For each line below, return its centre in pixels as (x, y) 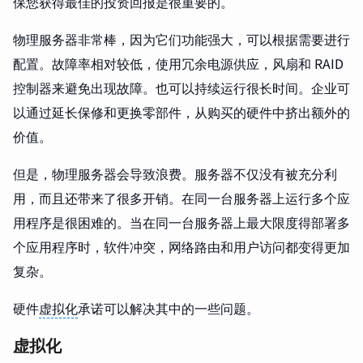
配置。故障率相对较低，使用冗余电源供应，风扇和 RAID (178, 63)
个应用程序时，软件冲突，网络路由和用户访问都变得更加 (181, 246)
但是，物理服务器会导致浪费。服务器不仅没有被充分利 (175, 173)
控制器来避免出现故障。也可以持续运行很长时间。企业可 (181, 88)
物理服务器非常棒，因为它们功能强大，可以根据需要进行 (181, 39)
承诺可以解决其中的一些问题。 (169, 308)
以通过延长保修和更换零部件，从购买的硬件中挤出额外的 (181, 112)
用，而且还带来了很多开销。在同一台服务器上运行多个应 (181, 198)
